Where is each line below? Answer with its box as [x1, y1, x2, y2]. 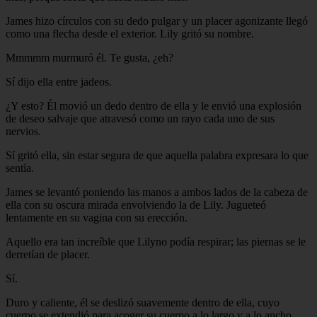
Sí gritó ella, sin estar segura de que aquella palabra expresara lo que [6, 149, 309, 161]
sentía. [6, 161, 34, 174]
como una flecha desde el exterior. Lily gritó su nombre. [6, 27, 254, 40]
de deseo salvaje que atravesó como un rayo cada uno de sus [6, 112, 275, 125]
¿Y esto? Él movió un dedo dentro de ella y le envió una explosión [6, 99, 301, 112]
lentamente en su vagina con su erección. [6, 211, 188, 224]
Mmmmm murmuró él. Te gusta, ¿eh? [6, 51, 173, 64]
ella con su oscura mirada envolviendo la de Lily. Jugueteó [6, 198, 266, 211]
